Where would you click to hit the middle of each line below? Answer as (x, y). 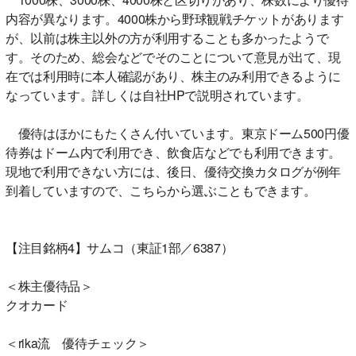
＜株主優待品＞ (49, 285)
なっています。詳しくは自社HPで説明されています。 (157, 95)
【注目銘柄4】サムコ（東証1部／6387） (120, 247)
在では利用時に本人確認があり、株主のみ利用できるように (173, 75)
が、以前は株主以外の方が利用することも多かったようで (167, 37)
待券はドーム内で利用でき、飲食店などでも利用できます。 (173, 152)
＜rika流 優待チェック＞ (77, 342)
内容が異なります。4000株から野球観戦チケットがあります (175, 18)
